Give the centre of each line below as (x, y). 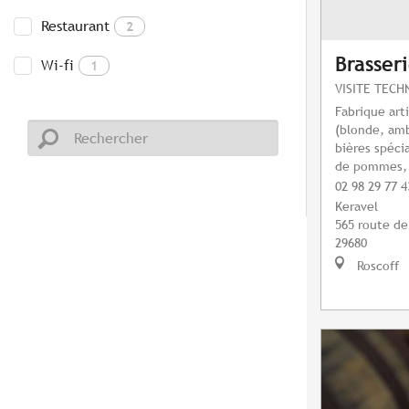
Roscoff (376, 266)
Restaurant (75, 26)
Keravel (357, 206)
